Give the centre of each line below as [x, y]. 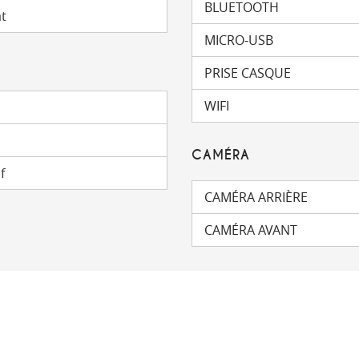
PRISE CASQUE [248, 73]
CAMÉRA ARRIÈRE [256, 197]
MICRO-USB [239, 40]
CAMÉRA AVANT [251, 230]
